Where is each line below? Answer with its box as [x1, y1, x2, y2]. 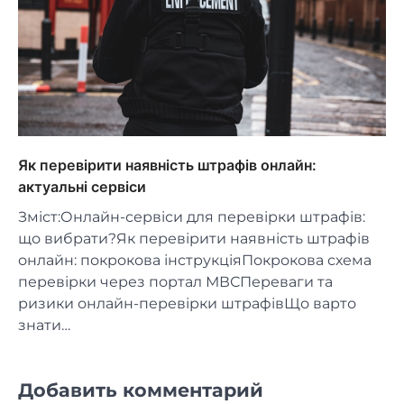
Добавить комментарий [18, 379, 263, 402]
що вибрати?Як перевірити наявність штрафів [18, 230, 370, 248]
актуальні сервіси [18, 178, 146, 197]
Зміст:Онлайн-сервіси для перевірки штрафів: [18, 208, 365, 226]
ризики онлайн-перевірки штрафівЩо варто [18, 295, 356, 313]
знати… [18, 317, 70, 335]
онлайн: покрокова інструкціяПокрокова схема [18, 252, 372, 270]
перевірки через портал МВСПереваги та [18, 273, 333, 291]
